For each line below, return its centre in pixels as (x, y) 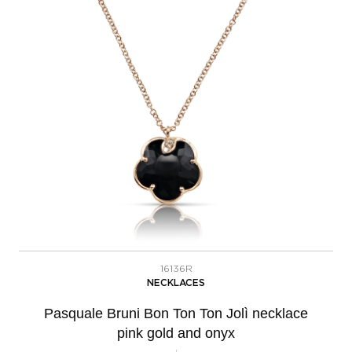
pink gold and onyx (176, 333)
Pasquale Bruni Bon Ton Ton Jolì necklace (176, 313)
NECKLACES (176, 282)
